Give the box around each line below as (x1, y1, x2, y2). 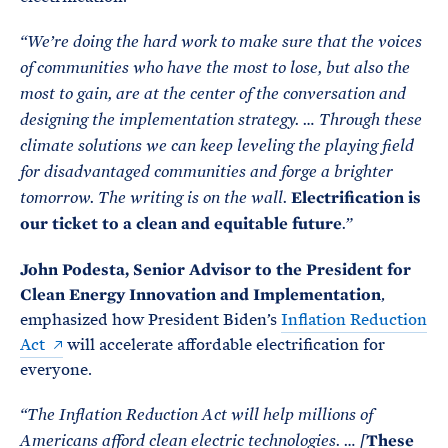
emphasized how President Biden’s (20, 309, 281, 330)
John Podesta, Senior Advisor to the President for (20, 259, 411, 280)
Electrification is (291, 187, 421, 208)
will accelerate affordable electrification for (63, 334, 385, 355)
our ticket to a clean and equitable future (20, 213, 342, 234)
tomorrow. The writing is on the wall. (20, 189, 291, 207)
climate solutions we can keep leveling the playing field (20, 137, 414, 155)
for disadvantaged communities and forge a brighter (20, 163, 393, 181)
